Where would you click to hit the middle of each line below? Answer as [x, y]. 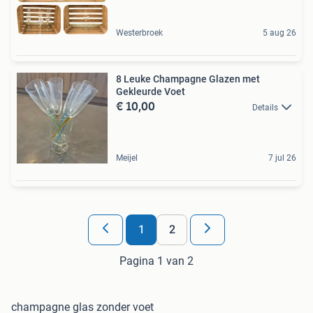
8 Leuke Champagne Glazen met [188, 79]
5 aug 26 [279, 32]
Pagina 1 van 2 [156, 261]
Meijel [127, 158]
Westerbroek [139, 32]
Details [265, 107]
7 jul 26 [282, 158]
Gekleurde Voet [151, 91]
